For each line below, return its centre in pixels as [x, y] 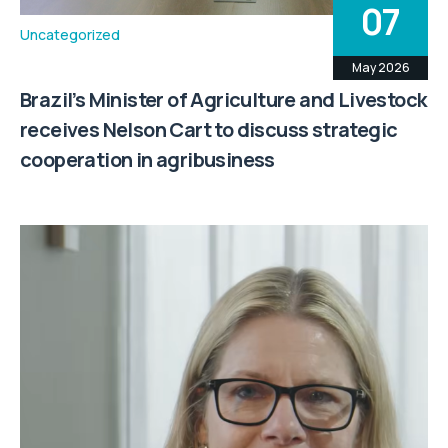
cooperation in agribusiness [147, 160]
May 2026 [380, 68]
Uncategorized [70, 35]
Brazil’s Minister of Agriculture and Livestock [223, 100]
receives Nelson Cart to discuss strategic [209, 130]
